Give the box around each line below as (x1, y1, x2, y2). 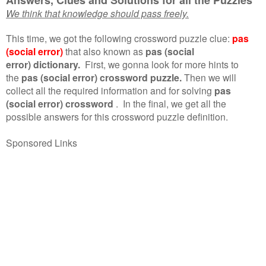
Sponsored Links (6, 135, 77, 149)
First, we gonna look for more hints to (85, 57, 239, 71)
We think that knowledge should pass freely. (6, 6, 189, 20)
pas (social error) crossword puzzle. (21, 70, 182, 84)
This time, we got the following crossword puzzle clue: (6, 31, 230, 45)
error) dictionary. (6, 57, 80, 71)
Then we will (184, 70, 236, 84)
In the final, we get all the (118, 96, 226, 110)
